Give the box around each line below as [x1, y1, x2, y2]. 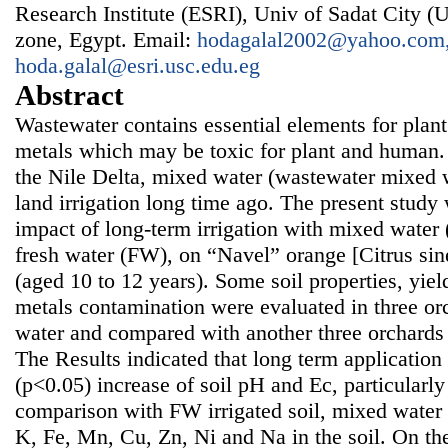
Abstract [15, 78, 124, 111]
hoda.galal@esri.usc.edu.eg [15, 52, 260, 78]
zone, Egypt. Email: [15, 26, 197, 52]
